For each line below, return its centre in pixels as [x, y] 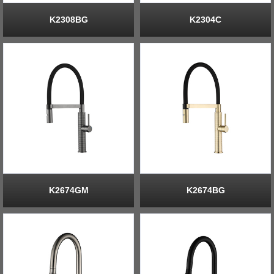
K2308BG [68, 19]
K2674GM [68, 190]
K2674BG [206, 190]
